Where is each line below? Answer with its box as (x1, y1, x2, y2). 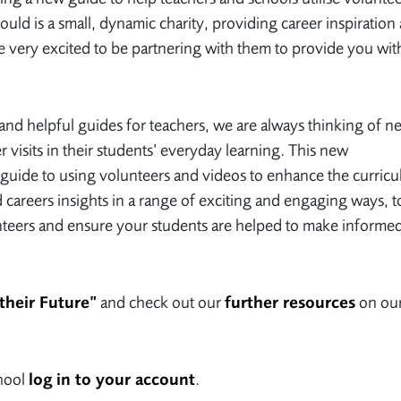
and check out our (97, 292, 225, 312)
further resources (225, 292, 355, 312)
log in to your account (29, 369, 195, 389)
